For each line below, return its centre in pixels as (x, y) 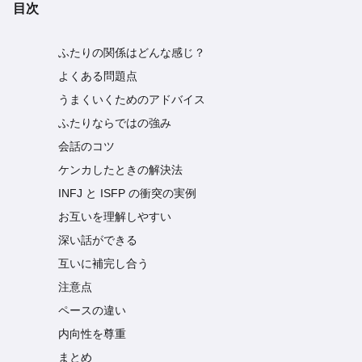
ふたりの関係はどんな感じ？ (132, 53)
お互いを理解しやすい (115, 217)
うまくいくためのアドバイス (132, 100)
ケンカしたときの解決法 (120, 170)
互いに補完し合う (103, 264)
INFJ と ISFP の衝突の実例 (127, 194)
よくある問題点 (98, 76)
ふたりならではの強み (115, 123)
